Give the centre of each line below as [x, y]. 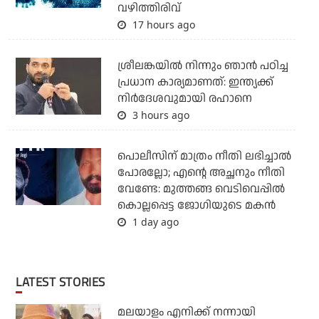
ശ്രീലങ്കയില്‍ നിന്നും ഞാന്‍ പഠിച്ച [203, 66]
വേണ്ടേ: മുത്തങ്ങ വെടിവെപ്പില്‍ [201, 189]
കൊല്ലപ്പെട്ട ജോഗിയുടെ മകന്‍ [196, 205]
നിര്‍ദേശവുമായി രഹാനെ [184, 98]
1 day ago [154, 221]
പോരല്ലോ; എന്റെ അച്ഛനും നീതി [201, 172]
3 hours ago [159, 115]
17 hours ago [162, 24]
